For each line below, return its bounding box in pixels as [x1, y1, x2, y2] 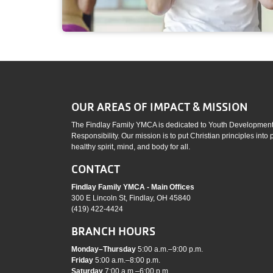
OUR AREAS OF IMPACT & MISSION [71, 100, 248, 114]
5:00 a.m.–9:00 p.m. [138, 245, 203, 253]
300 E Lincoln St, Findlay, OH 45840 [71, 194, 191, 202]
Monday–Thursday [71, 245, 138, 253]
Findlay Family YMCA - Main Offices [71, 183, 194, 191]
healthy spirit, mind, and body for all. [71, 143, 190, 151]
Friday [71, 256, 95, 264]
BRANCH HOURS [71, 224, 155, 238]
